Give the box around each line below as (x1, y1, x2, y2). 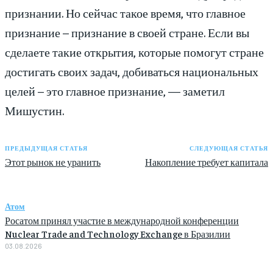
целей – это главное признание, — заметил (5, 83, 225, 99)
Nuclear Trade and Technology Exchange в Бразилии (5, 227, 230, 240)
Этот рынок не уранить (5, 156, 101, 168)
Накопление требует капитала (144, 156, 268, 168)
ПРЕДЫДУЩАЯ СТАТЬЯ (5, 144, 88, 152)
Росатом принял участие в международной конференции (5, 214, 239, 227)
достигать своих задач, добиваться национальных (5, 63, 258, 79)
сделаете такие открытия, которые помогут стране (5, 44, 264, 60)
